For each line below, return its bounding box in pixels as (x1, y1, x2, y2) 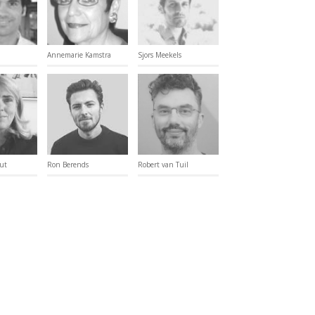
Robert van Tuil (138, 160, 188, 169)
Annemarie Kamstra (47, 50, 111, 60)
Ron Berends (47, 160, 89, 169)
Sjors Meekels (138, 50, 181, 60)
